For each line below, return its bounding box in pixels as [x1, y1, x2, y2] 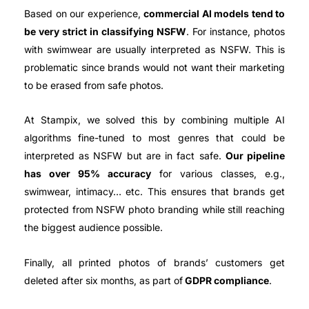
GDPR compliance [183, 274, 269, 286]
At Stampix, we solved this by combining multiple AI [24, 114, 285, 126]
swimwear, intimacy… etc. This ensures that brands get [24, 186, 285, 198]
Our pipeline [225, 150, 286, 162]
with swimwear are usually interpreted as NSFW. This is [24, 43, 285, 55]
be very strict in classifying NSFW [24, 25, 186, 37]
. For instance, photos [186, 25, 285, 37]
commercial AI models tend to [143, 7, 285, 19]
